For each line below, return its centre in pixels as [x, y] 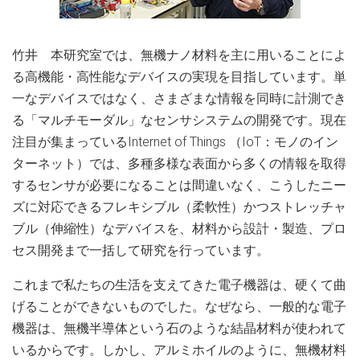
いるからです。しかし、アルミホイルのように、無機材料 [179, 350]
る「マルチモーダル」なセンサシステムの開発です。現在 [179, 120]
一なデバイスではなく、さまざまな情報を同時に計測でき [179, 98]
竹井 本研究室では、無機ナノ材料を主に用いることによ [179, 55]
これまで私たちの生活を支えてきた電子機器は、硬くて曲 [179, 285]
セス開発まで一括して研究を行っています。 [141, 250]
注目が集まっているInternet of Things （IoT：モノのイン [175, 142]
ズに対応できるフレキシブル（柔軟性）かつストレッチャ [179, 207]
